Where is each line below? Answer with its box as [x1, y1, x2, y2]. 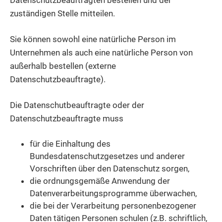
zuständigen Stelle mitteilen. [10, 8, 115, 19]
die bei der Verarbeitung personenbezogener [30, 201, 196, 211]
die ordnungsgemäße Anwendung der [30, 176, 170, 186]
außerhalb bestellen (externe [10, 61, 116, 71]
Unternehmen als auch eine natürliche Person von [10, 48, 193, 58]
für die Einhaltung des [30, 139, 111, 149]
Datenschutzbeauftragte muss [10, 113, 123, 124]
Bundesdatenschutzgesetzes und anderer [30, 151, 185, 162]
